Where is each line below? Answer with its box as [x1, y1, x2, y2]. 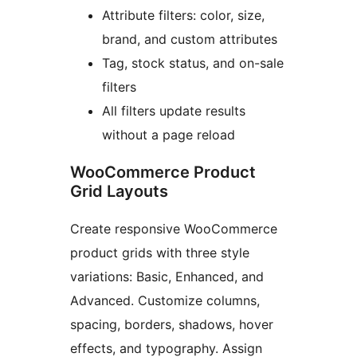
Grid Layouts [70, 182, 168, 202]
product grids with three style [70, 245, 249, 261]
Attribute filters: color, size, [102, 7, 265, 24]
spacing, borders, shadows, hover [70, 316, 273, 333]
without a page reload [102, 127, 235, 143]
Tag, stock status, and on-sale [102, 55, 284, 72]
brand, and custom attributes [102, 31, 277, 48]
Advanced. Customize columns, [70, 292, 260, 309]
